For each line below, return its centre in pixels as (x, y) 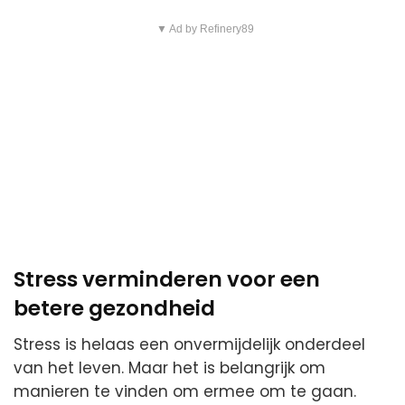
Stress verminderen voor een (167, 279)
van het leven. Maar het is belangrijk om (170, 368)
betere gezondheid (114, 308)
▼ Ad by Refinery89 (205, 28)
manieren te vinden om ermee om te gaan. (185, 392)
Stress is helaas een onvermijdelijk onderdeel (189, 345)
